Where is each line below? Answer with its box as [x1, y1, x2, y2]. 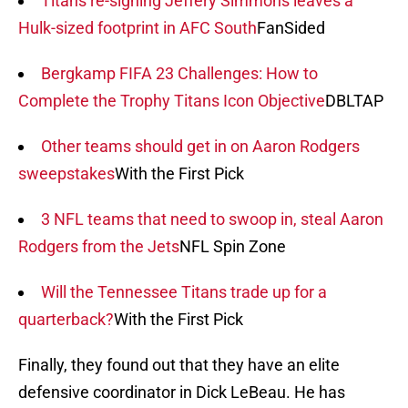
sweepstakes [18, 164, 115, 184]
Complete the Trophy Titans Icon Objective [18, 91, 325, 111]
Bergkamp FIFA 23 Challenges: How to [41, 64, 318, 84]
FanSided [257, 18, 325, 38]
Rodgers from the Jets [18, 237, 179, 257]
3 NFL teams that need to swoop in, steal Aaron [41, 209, 383, 229]
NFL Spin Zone [179, 237, 286, 257]
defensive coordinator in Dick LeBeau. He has [18, 382, 345, 403]
